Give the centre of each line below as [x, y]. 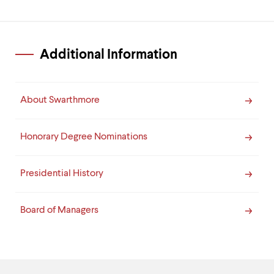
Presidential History [62, 174]
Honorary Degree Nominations [84, 137]
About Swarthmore [60, 100]
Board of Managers [59, 210]
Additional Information [109, 55]
